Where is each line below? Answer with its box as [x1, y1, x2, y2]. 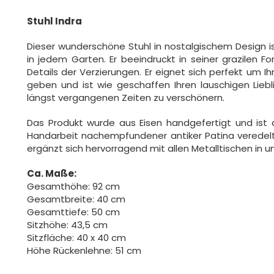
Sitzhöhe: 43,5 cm [27, 218, 108, 231]
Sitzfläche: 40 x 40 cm [27, 231, 126, 244]
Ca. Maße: [27, 167, 76, 180]
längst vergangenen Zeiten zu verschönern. [27, 91, 224, 104]
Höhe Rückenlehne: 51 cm [27, 244, 141, 257]
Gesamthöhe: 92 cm [27, 180, 120, 193]
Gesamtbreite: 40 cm [27, 193, 125, 206]
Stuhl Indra [27, 15, 82, 28]
